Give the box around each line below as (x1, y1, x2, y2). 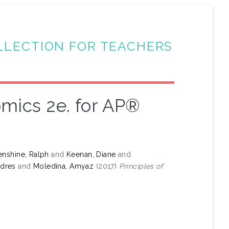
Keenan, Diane (66, 150, 116, 159)
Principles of (119, 162, 164, 171)
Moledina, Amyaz (33, 162, 94, 171)
